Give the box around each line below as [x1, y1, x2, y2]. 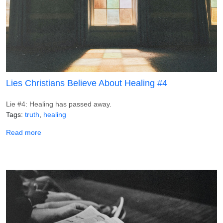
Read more [6, 128, 41, 136]
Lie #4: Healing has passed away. [6, 100, 111, 108]
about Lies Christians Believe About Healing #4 [41, 127, 188, 136]
